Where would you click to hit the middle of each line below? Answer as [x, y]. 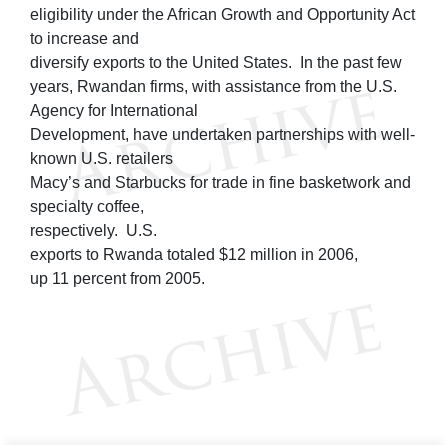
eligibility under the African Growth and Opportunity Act [222, 14]
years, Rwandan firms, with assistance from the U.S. [213, 86]
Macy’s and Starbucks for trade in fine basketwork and [220, 182]
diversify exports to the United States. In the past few [216, 62]
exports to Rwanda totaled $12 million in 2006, [194, 254]
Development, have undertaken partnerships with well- [222, 134]
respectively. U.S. [93, 230]
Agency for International [114, 110]
